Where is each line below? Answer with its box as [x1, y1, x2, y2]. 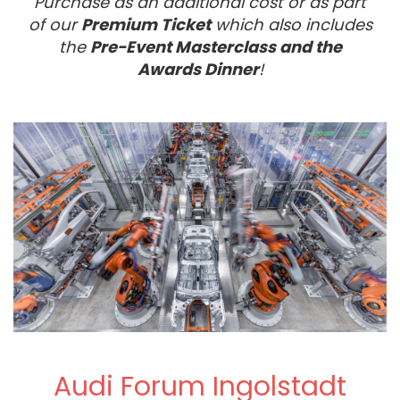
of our [28, 13, 81, 36]
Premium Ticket [80, 13, 211, 36]
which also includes [210, 13, 372, 36]
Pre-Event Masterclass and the [89, 36, 342, 58]
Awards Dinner [137, 58, 259, 80]
